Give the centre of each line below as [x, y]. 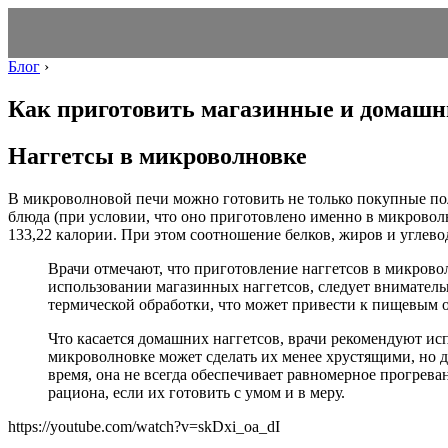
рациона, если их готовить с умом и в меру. [196, 392]
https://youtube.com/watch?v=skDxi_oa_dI [144, 426]
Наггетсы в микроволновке [157, 155]
